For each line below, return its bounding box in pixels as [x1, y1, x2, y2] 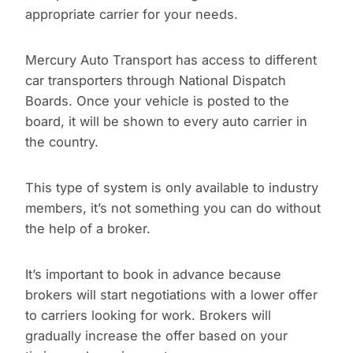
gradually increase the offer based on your [25, 328, 288, 344]
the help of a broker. [25, 221, 150, 237]
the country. [25, 134, 98, 150]
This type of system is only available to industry [25, 180, 318, 196]
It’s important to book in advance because [25, 266, 281, 283]
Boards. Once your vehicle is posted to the [25, 93, 289, 110]
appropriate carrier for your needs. [25, 6, 238, 23]
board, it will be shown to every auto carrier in [25, 113, 307, 130]
